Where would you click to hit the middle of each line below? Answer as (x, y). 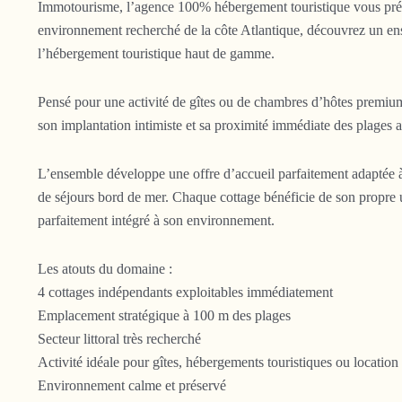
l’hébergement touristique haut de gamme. (156, 53)
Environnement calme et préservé (132, 385)
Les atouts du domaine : (105, 268)
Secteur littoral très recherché (119, 338)
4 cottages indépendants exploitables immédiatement (185, 292)
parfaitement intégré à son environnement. (156, 220)
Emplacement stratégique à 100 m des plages (164, 315)
